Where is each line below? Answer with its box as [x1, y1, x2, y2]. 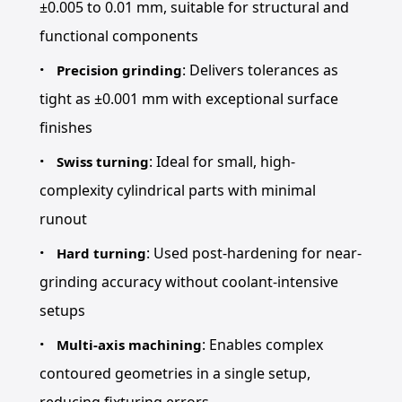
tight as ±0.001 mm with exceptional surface [39, 89, 338, 109]
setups [39, 301, 85, 320]
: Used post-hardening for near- [146, 243, 363, 263]
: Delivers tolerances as [182, 60, 339, 80]
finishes [39, 118, 92, 137]
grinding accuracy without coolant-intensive [39, 272, 338, 292]
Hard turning [57, 244, 147, 262]
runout [39, 209, 87, 229]
